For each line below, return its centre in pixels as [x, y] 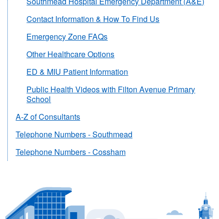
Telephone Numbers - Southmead [74, 134]
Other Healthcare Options [71, 54]
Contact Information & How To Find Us [93, 19]
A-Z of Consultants [48, 116]
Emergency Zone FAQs [67, 36]
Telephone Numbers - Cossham [71, 152]
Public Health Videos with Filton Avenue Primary [111, 89]
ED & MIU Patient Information [77, 71]
